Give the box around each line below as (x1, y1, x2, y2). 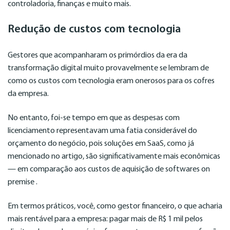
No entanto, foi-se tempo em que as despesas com (8, 114, 180, 122)
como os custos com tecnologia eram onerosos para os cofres (8, 76, 215, 85)
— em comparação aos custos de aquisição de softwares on (8, 165, 210, 174)
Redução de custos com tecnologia (8, 24, 181, 36)
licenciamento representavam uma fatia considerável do (8, 127, 197, 135)
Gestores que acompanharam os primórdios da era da (8, 51, 187, 60)
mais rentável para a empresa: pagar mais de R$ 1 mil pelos (8, 215, 203, 224)
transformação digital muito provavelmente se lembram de (8, 64, 209, 72)
